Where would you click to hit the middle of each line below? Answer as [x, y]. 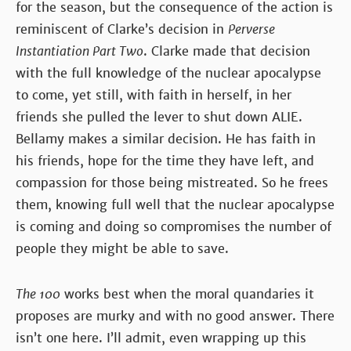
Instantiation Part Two [80, 51]
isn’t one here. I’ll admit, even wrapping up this [161, 338]
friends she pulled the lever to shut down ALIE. [159, 117]
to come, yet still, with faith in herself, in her [154, 95]
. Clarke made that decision [227, 51]
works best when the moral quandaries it [187, 294]
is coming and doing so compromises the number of [174, 226]
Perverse [251, 29]
